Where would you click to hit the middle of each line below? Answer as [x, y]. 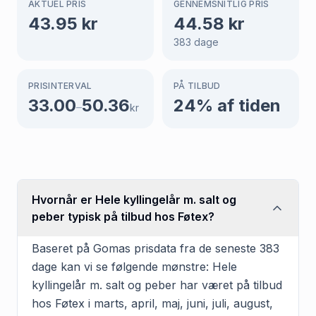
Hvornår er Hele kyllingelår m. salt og [134, 199]
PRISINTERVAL [60, 85]
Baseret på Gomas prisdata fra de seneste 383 [156, 248]
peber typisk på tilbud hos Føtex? [123, 216]
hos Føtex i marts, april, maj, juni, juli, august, [152, 303]
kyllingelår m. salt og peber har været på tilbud [157, 285]
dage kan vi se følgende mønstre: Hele [134, 266]
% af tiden [238, 105]
